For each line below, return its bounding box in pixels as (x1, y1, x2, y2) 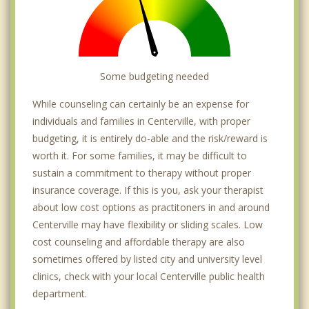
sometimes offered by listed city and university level (32, 252, 262, 266)
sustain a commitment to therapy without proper (32, 166, 251, 180)
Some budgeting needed (100, 70, 209, 83)
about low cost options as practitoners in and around (32, 201, 270, 215)
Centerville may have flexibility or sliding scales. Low (32, 218, 263, 232)
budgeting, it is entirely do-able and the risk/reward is (32, 132, 268, 146)
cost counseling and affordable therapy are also (32, 235, 245, 249)
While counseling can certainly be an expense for (32, 97, 249, 111)
